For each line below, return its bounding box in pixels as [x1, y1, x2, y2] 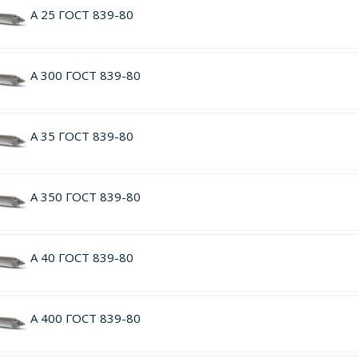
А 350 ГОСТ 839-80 [30, 189, 141, 205]
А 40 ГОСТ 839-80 [30, 249, 133, 265]
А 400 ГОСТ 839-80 [30, 310, 141, 326]
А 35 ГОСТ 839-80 [30, 128, 133, 144]
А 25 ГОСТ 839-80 [30, 6, 133, 22]
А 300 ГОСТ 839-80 [30, 67, 141, 83]
